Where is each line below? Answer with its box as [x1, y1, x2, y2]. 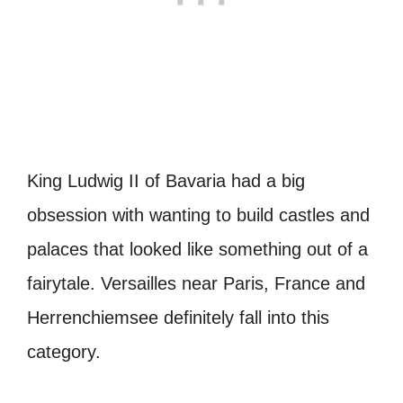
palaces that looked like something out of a [27, 239, 368, 260]
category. [27, 342, 101, 363]
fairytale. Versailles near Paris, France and [27, 273, 365, 294]
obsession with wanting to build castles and [27, 205, 370, 226]
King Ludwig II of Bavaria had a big [27, 171, 305, 192]
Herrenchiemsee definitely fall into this [27, 308, 329, 328]
